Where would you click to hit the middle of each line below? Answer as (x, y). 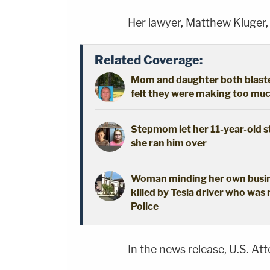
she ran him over (169, 143)
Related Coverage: (149, 61)
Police (145, 207)
